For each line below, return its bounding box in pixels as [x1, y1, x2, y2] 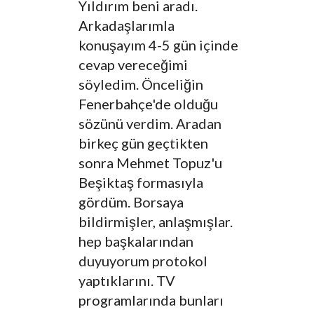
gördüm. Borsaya [78, 193, 184, 211]
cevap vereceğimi [78, 56, 188, 74]
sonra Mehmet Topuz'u [78, 154, 222, 172]
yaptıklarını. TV [78, 272, 175, 289]
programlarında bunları [78, 292, 224, 309]
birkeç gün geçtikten [78, 135, 208, 152]
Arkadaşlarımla [78, 17, 175, 34]
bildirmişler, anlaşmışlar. [78, 213, 233, 231]
